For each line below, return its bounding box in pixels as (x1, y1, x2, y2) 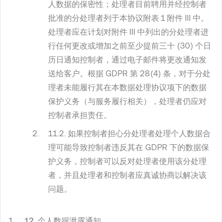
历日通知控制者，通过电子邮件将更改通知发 (48, 55, 207, 64)
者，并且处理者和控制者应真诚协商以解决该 (48, 170, 207, 180)
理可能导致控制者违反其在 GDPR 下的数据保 (48, 143, 209, 153)
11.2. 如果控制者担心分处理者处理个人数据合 (48, 129, 211, 139)
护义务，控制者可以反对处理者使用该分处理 (48, 157, 207, 166)
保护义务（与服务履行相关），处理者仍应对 (48, 96, 207, 106)
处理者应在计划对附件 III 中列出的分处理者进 (48, 27, 209, 37)
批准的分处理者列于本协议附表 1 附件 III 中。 (48, 13, 209, 23)
